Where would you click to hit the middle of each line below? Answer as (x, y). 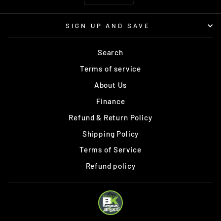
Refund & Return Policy (110, 117)
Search (110, 53)
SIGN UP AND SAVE (108, 26)
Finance (110, 101)
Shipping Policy (110, 133)
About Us (110, 85)
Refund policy (110, 166)
